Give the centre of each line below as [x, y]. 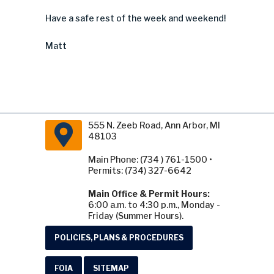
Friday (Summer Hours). [136, 216]
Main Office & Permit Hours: [149, 194]
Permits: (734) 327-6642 [140, 170]
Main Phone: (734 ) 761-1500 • [150, 159]
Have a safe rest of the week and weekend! [135, 18]
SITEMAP [111, 268]
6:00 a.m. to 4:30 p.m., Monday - [154, 205]
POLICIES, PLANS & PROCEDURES [119, 238]
